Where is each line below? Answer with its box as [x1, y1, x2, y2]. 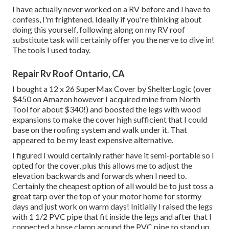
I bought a [12, 84, 49, 94]
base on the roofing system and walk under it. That [12, 125, 187, 135]
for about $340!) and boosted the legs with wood [28, 104, 201, 114]
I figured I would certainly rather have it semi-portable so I [12, 150, 214, 161]
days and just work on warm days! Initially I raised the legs [12, 201, 213, 212]
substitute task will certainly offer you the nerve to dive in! [12, 35, 214, 45]
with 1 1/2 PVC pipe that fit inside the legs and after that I [12, 212, 212, 222]
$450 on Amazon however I [12, 94, 109, 104]
